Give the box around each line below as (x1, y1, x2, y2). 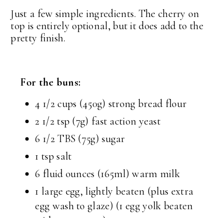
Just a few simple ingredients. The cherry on (11, 7, 200, 20)
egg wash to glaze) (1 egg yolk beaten (35, 200, 193, 213)
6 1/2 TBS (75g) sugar (35, 132, 125, 145)
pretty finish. (11, 32, 66, 45)
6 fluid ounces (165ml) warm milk (35, 167, 181, 181)
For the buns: (20, 76, 81, 89)
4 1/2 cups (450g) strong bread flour (35, 97, 187, 110)
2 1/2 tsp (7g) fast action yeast (35, 115, 161, 128)
